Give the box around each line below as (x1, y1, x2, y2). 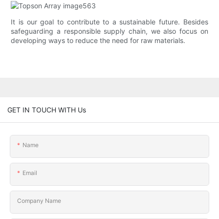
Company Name (17, 197, 61, 204)
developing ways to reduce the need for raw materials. (11, 36, 186, 45)
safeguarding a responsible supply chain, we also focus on (11, 27, 208, 36)
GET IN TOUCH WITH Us (7, 105, 86, 114)
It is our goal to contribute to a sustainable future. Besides (11, 18, 208, 26)
